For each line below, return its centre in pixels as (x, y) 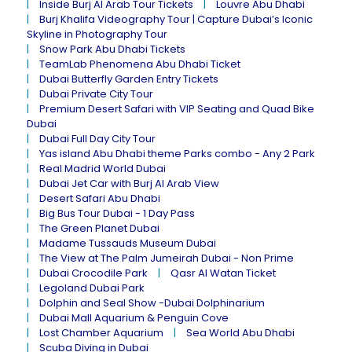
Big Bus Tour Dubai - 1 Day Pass (117, 213)
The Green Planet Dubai (99, 228)
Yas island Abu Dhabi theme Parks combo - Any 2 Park (177, 154)
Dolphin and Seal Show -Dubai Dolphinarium (152, 303)
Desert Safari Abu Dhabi (100, 198)
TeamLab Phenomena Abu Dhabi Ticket (140, 64)
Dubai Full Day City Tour (97, 139)
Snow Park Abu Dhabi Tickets (112, 49)
